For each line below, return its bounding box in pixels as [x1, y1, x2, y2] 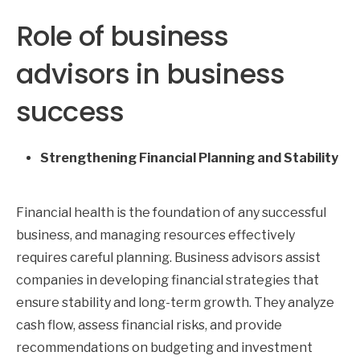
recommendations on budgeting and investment [16, 339, 313, 355]
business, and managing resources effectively [16, 227, 295, 243]
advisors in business [16, 54, 284, 93]
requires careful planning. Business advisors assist [16, 249, 321, 265]
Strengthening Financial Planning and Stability [40, 149, 338, 166]
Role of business [16, 16, 229, 55]
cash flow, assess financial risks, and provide [16, 317, 282, 333]
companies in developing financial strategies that [16, 272, 319, 288]
